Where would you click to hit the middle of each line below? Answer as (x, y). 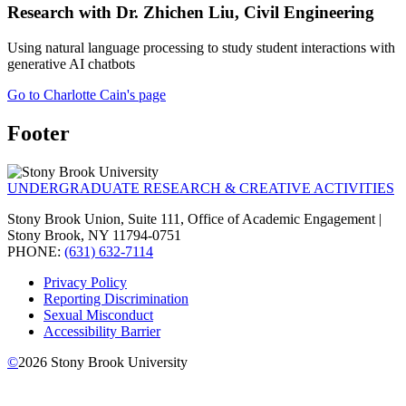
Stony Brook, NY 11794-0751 (94, 235)
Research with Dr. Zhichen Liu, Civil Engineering (191, 13)
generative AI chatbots (71, 64)
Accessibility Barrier (102, 331)
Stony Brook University (117, 362)
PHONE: (36, 251)
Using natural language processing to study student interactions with (201, 48)
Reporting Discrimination (116, 298)
